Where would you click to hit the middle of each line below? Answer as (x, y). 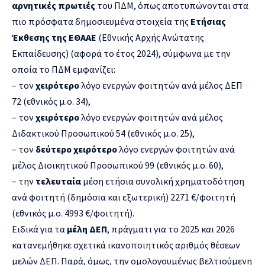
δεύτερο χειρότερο (75, 149)
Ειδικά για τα (39, 229)
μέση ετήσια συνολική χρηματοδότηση (163, 181)
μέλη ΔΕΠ (87, 229)
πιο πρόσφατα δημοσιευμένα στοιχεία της (101, 21)
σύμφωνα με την (197, 53)
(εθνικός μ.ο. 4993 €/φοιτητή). (73, 213)
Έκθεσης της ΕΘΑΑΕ (54, 37)
